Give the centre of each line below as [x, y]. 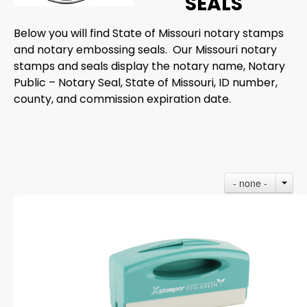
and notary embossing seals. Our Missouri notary [145, 50]
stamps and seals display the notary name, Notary [149, 66]
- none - [250, 183]
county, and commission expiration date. [122, 99]
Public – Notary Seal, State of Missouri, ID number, [146, 83]
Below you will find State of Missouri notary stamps [149, 33]
